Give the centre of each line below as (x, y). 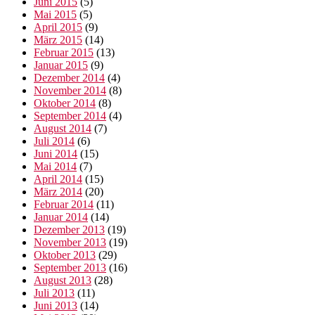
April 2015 (58, 27)
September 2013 (70, 268)
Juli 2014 (54, 141)
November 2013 (70, 243)
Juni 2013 (56, 306)
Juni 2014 (56, 154)
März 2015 (58, 40)
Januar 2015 (61, 65)
